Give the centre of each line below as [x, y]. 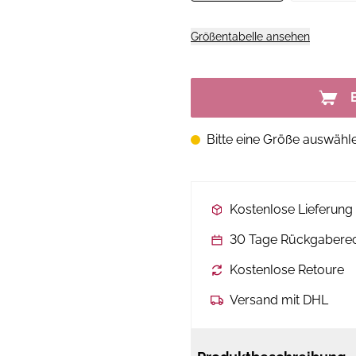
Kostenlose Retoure [287, 270]
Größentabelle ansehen [250, 37]
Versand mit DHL [279, 300]
